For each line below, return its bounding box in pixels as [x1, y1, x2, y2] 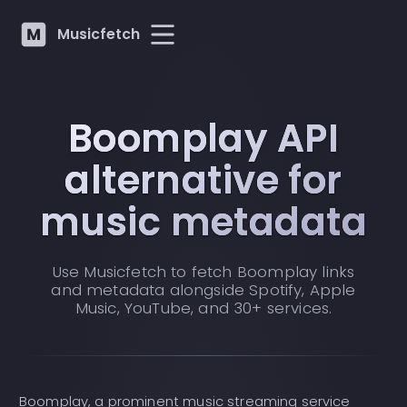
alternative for [65, 154, 342, 208]
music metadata [40, 195, 367, 250]
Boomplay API [67, 112, 340, 166]
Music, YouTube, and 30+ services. [74, 297, 333, 320]
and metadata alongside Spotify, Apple [51, 279, 356, 302]
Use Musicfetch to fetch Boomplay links [52, 261, 355, 283]
